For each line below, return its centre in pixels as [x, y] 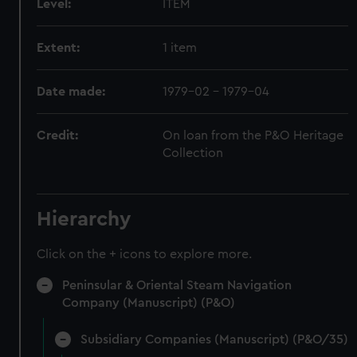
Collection [193, 153]
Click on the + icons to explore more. [145, 254]
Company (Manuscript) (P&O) [149, 302]
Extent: [59, 47]
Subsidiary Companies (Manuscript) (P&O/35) [214, 339]
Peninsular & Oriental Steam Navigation [177, 285]
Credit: [58, 135]
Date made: [71, 91]
